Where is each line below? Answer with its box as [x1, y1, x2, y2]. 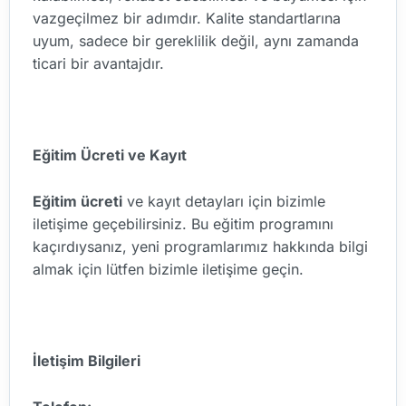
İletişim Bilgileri [33, 352, 140, 371]
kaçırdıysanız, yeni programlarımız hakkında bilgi [33, 237, 368, 256]
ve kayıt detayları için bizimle [122, 191, 325, 210]
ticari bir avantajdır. [33, 54, 164, 73]
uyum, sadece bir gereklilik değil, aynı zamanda [33, 32, 359, 51]
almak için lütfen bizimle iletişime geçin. [33, 259, 304, 278]
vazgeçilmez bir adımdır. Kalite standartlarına [33, 9, 341, 28]
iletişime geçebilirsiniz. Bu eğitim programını [33, 214, 333, 233]
